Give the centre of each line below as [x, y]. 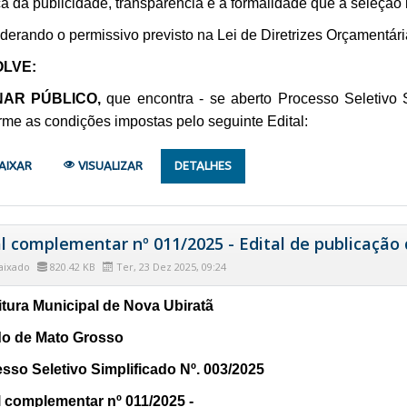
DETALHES [203, 165]
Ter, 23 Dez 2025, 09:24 [169, 266]
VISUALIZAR [108, 165]
